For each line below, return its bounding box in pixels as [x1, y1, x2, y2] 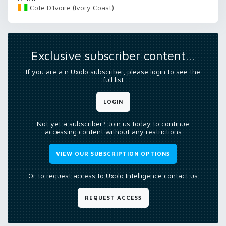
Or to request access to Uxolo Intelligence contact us [28, 171, 198, 180]
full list [102, 75, 124, 84]
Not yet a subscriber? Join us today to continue [37, 119, 189, 128]
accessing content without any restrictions [44, 127, 182, 136]
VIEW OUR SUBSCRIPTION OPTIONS [56, 150, 170, 157]
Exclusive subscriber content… [31, 48, 195, 63]
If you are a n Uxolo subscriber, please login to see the [26, 67, 200, 76]
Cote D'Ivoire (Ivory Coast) [30, 3, 114, 12]
